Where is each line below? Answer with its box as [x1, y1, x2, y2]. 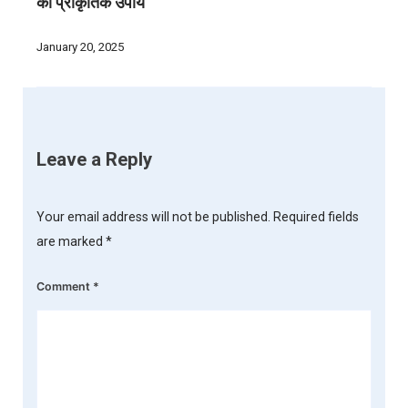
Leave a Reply [36, 148, 152, 171]
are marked [36, 233, 106, 249]
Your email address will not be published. [36, 209, 270, 224]
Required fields [273, 209, 359, 224]
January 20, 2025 [36, 40, 124, 55]
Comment [36, 279, 93, 293]
